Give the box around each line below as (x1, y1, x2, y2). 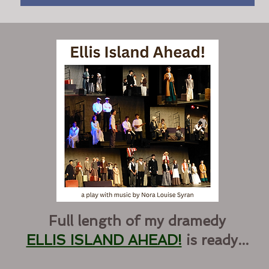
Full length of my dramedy (49, 213, 226, 229)
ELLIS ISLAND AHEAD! (26, 232, 182, 248)
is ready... (186, 232, 249, 248)
